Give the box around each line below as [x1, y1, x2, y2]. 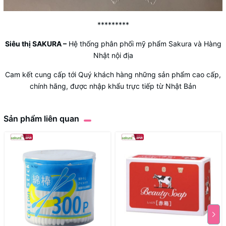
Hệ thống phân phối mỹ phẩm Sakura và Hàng [66, 39, 221, 48]
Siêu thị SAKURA [5, 39, 62, 48]
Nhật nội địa [93, 50, 133, 60]
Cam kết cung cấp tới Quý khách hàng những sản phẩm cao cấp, [5, 70, 221, 79]
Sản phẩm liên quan [4, 113, 79, 124]
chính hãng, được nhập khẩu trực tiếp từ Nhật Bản [30, 81, 196, 90]
